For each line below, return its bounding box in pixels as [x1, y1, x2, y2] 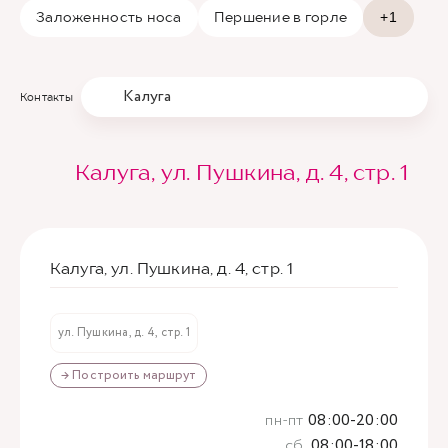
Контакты [20, 90, 73, 104]
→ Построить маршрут [61, 366, 197, 385]
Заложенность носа [36, 8, 182, 25]
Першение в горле [213, 8, 348, 25]
